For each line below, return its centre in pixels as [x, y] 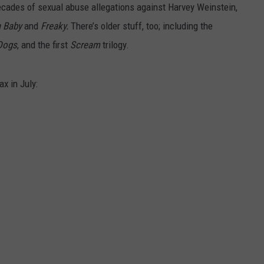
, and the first [44, 45]
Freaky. [56, 26]
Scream [86, 45]
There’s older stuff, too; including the [142, 26]
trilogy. [116, 45]
